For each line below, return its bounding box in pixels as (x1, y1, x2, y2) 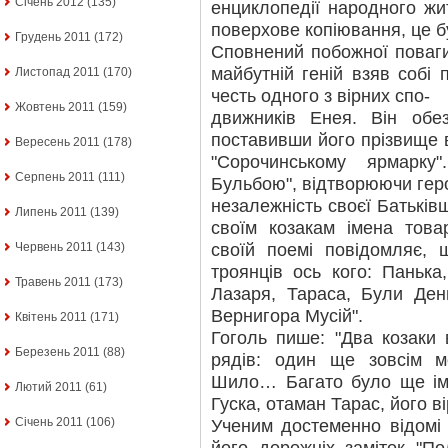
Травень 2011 (15, 275, 91, 290)
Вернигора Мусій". (211, 306, 363, 326)
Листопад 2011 (15, 65, 100, 80)
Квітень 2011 (15, 310, 87, 325)
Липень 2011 (15, 205, 87, 220)
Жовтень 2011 (15, 100, 95, 115)
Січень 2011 (15, 415, 83, 430)
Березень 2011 (15, 345, 100, 360)
